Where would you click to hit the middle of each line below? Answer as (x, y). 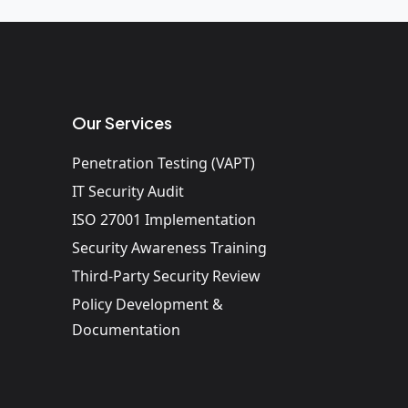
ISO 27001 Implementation (164, 219)
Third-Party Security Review (166, 275)
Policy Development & (148, 304)
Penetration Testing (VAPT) (163, 163)
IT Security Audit (128, 191)
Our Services (122, 122)
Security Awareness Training (169, 247)
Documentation (126, 329)
